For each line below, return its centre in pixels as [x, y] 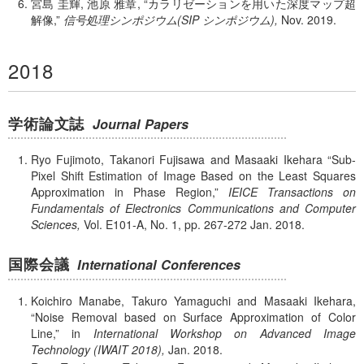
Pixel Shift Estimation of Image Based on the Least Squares [193, 176]
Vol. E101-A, [115, 225]
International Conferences [159, 265]
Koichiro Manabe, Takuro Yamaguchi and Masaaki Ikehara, [193, 300]
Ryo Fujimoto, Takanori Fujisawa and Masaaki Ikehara [177, 160]
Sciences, [56, 225]
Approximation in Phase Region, [123, 192]
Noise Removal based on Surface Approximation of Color [195, 316]
